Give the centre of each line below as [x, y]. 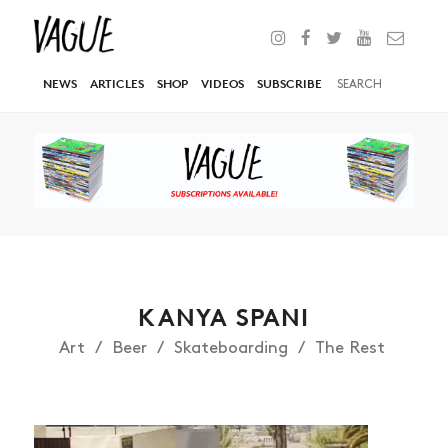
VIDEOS [222, 83]
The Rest [349, 348]
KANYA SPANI [224, 318]
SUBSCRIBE [289, 83]
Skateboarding [230, 348]
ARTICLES [117, 83]
